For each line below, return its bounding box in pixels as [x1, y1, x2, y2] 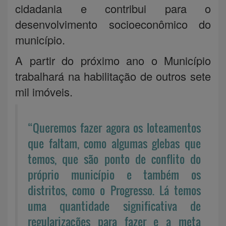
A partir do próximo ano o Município [15, 52, 211, 68]
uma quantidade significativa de [28, 197, 201, 214]
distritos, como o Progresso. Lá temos [28, 182, 201, 198]
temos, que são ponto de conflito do [28, 150, 201, 167]
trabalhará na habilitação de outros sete [15, 68, 211, 84]
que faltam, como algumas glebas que [28, 135, 201, 151]
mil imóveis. [15, 83, 73, 99]
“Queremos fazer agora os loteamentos [28, 119, 201, 136]
